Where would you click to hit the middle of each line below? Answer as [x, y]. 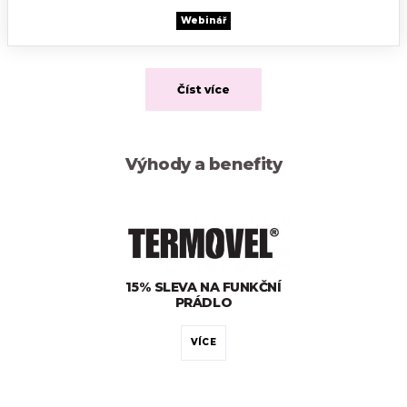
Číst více [203, 89]
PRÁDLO [203, 303]
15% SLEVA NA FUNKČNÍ [203, 288]
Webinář [203, 20]
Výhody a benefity [203, 164]
